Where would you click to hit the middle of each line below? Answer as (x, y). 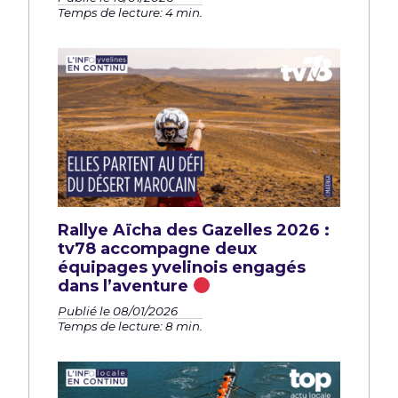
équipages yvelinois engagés (182, 268)
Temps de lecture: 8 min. (130, 326)
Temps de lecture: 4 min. (130, 13)
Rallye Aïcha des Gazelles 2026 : (194, 231)
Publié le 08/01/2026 (118, 310)
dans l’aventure (125, 287)
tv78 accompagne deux (157, 249)
